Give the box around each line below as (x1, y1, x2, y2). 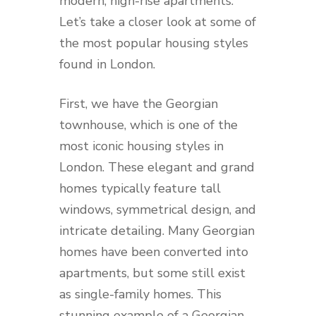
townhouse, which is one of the (59, 116, 238, 133)
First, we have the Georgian (59, 95, 218, 112)
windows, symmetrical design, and (59, 201, 256, 218)
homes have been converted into (59, 243, 248, 260)
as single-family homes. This (59, 286, 221, 303)
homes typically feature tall (59, 180, 221, 197)
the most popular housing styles (59, 35, 248, 51)
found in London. (59, 56, 155, 73)
